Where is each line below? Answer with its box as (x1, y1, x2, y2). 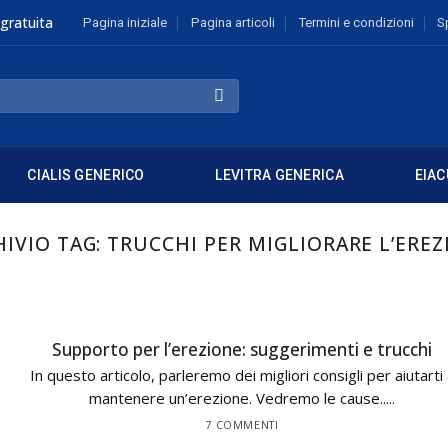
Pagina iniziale (83, 15, 168, 30)
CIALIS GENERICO (27, 167, 145, 184)
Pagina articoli (190, 15, 275, 30)
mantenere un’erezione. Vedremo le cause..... (89, 388, 395, 409)
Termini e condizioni (297, 15, 414, 30)
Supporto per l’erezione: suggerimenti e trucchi (52, 338, 432, 361)
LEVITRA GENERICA (215, 167, 344, 184)
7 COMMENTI (205, 417, 279, 432)
